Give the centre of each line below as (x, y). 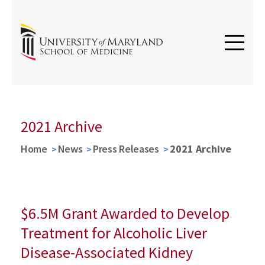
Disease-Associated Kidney (107, 252)
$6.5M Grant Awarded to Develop (125, 213)
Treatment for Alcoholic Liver (114, 233)
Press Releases (126, 149)
